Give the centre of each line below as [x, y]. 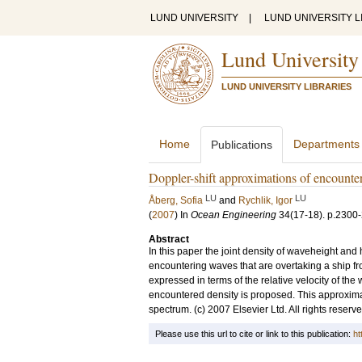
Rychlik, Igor [265, 200]
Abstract [169, 239]
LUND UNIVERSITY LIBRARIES [286, 86]
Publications [242, 145]
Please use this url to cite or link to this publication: [254, 334]
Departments [326, 144]
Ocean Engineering [234, 215]
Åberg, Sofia [176, 200]
